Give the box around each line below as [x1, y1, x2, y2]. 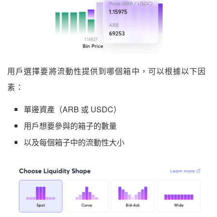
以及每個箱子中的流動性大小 [24, 137, 125, 148]
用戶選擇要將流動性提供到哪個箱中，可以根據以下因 [7, 67, 206, 76]
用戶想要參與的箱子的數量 [24, 120, 117, 132]
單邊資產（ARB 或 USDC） [24, 104, 122, 115]
